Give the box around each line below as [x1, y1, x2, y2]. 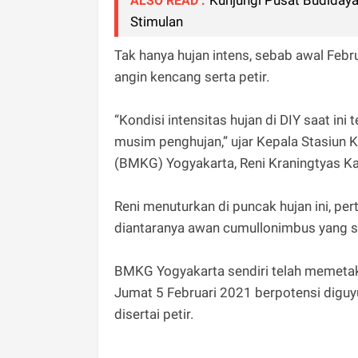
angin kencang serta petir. [114, 69, 272, 86]
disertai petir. [114, 306, 193, 323]
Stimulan [130, 14, 183, 30]
